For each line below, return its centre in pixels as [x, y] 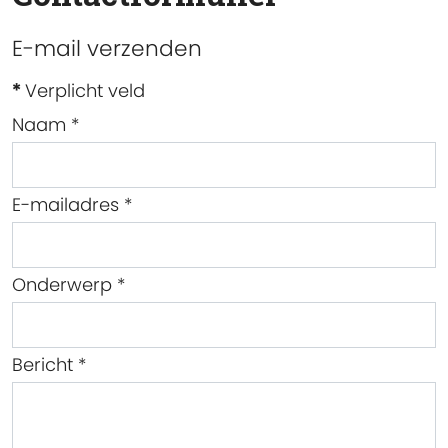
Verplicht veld [82, 90]
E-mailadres [65, 204]
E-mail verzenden [107, 48]
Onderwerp [62, 284]
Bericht [42, 364]
